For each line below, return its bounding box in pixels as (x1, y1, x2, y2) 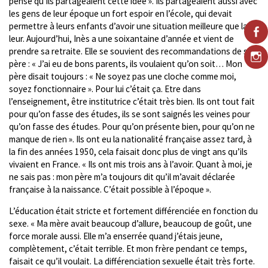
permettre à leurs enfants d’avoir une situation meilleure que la (9, 20, 248, 32)
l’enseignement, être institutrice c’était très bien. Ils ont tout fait (9, 95, 255, 107)
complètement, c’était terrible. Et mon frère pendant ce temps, (9, 242, 247, 254)
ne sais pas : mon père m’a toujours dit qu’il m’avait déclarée (9, 170, 235, 182)
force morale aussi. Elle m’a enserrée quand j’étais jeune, (9, 230, 223, 242)
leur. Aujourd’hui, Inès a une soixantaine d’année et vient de (9, 32, 234, 44)
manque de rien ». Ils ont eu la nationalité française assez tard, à (9, 133, 252, 145)
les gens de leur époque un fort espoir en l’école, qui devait (9, 7, 232, 19)
